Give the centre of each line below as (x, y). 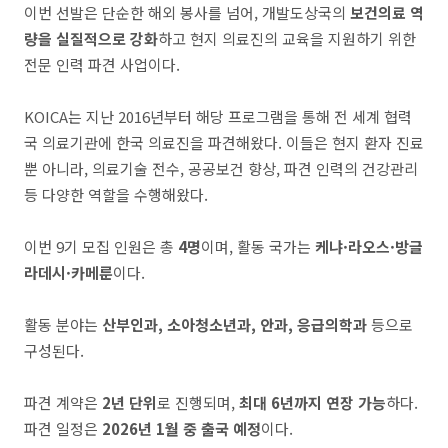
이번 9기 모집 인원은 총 (101, 246)
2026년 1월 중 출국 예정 (181, 428)
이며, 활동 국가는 (258, 246)
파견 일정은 (63, 428)
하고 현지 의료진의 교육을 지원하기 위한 (287, 38)
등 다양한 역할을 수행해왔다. (116, 194)
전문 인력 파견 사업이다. (102, 64)
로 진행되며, (198, 402)
